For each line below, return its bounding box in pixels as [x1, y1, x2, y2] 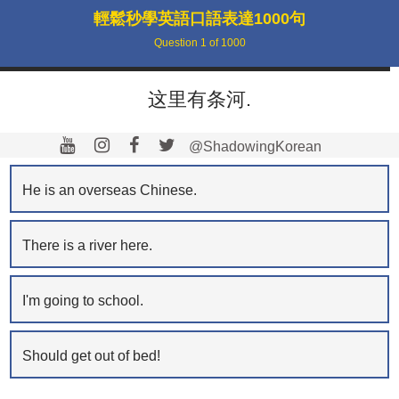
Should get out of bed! [21, 347, 160, 363]
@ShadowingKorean [185, 139, 322, 154]
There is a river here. [21, 237, 152, 253]
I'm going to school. [21, 292, 143, 308]
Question [153, 37, 200, 49]
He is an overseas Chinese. [21, 182, 197, 198]
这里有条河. [148, 88, 251, 110]
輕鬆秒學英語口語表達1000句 [94, 10, 305, 28]
